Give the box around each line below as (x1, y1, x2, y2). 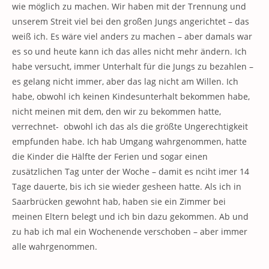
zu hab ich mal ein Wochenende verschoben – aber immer (12, 226, 247, 237)
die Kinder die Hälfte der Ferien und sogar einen (12, 151, 208, 162)
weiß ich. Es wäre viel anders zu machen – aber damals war (12, 31, 252, 42)
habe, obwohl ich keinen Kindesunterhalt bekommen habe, (12, 91, 250, 102)
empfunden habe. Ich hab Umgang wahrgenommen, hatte (12, 136, 247, 147)
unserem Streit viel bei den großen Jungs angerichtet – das (12, 16, 249, 27)
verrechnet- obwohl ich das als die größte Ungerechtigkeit (12, 121, 248, 132)
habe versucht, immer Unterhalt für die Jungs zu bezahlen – (12, 61, 253, 72)
